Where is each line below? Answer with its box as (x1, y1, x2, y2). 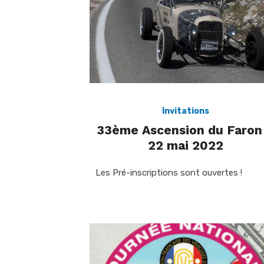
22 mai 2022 (147, 137, 223, 153)
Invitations (161, 105, 209, 116)
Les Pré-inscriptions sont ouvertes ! (95, 167, 242, 178)
